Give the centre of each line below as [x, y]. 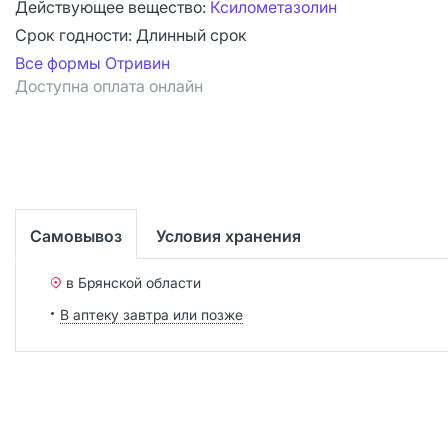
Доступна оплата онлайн [109, 86]
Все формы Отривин [92, 63]
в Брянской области [133, 282]
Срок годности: [75, 35]
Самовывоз [76, 235]
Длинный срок [191, 35]
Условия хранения [228, 235]
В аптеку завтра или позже [151, 314]
